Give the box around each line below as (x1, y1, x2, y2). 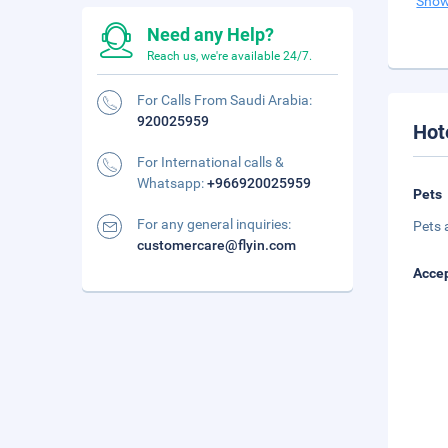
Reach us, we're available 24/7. (147, 49, 312, 63)
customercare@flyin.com (137, 237, 296, 253)
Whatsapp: (137, 175, 207, 191)
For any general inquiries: (137, 216, 291, 232)
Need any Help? (147, 24, 274, 45)
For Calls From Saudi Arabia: (137, 92, 312, 108)
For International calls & (137, 154, 284, 170)
